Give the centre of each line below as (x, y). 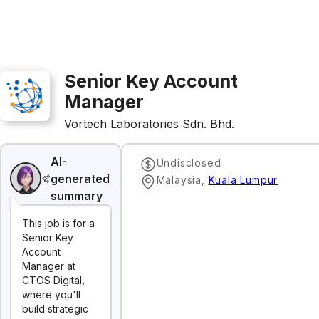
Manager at (49, 266)
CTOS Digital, (53, 280)
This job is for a (58, 223)
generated (80, 178)
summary (77, 195)
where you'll (51, 294)
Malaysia (179, 179)
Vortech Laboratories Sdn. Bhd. (149, 124)
